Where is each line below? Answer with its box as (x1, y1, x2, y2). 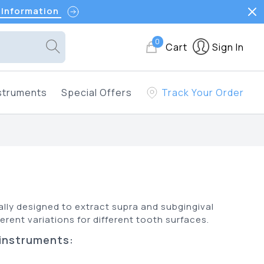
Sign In (212, 41, 245, 54)
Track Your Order (161, 86, 245, 99)
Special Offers (61, 86, 132, 99)
